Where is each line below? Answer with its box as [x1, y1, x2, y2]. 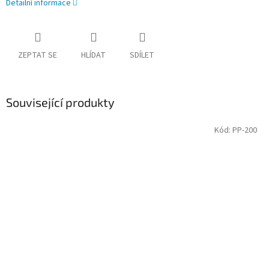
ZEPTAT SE [18, 49, 57, 62]
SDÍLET [130, 49, 154, 62]
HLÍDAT [81, 49, 106, 62]
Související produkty [6, 95, 115, 110]
